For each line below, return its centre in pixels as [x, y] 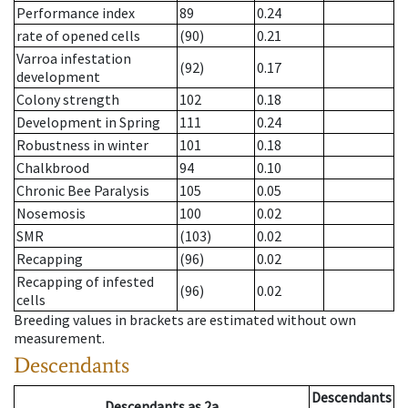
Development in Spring [88, 122]
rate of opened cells [78, 36]
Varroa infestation [74, 59]
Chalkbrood [53, 168]
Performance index [76, 13]
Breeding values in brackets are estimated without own [185, 320]
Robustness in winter [82, 145]
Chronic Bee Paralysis [83, 191]
